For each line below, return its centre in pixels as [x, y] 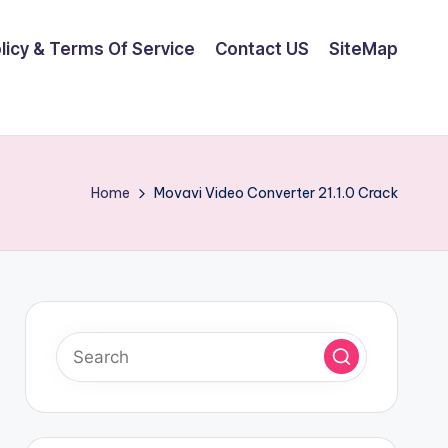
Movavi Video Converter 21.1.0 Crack [276, 192]
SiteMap [363, 48]
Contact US [262, 48]
